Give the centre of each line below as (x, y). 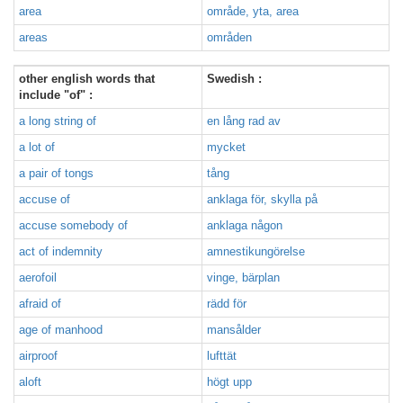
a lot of (37, 147)
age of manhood (61, 330)
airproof (38, 356)
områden (229, 37)
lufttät (222, 356)
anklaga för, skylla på (262, 199)
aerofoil (38, 278)
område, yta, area (253, 11)
